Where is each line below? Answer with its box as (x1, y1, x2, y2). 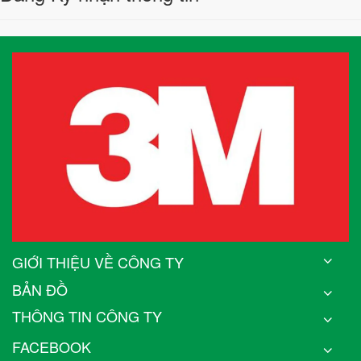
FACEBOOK (12, 335, 91, 357)
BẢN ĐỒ (12, 278, 68, 300)
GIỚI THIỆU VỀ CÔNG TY (12, 251, 184, 272)
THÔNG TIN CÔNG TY (12, 305, 162, 326)
